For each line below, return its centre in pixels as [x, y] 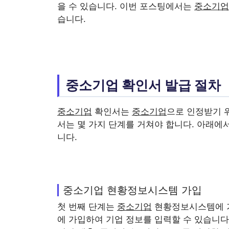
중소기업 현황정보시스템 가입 [132, 190]
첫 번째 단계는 [87, 206]
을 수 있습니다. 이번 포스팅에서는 [126, 6]
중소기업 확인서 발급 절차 [143, 85]
